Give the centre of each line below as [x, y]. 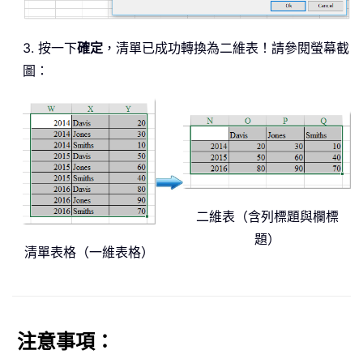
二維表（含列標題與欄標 [267, 216]
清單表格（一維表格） [89, 252]
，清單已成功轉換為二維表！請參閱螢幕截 [226, 48]
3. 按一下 [50, 48]
